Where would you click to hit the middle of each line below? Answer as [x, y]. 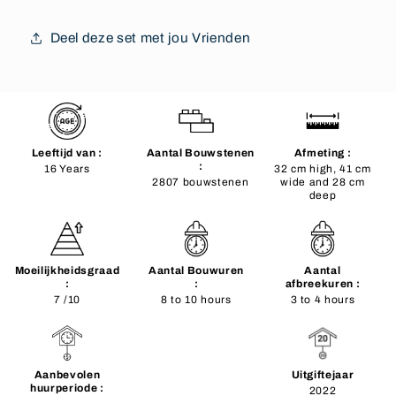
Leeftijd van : [67, 152]
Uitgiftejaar [323, 374]
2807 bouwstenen [201, 182]
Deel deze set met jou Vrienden [150, 37]
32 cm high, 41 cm [323, 168]
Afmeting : [323, 152]
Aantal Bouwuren [196, 270]
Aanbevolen [67, 374]
